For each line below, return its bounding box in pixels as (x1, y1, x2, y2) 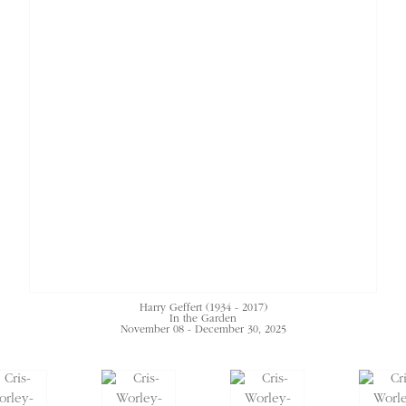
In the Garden (169, 314, 237, 325)
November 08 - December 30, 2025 (120, 324, 286, 336)
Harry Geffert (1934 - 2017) (139, 303, 267, 314)
